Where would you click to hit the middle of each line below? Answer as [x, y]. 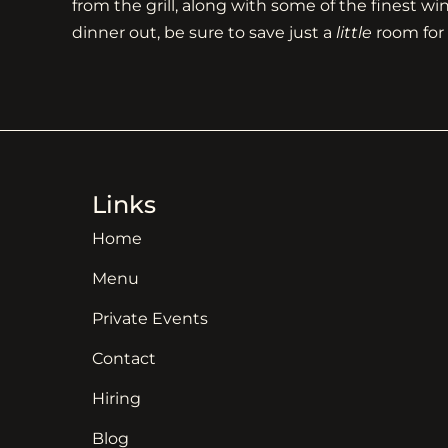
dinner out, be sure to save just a [204, 32]
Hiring [116, 399]
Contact [124, 359]
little [354, 32]
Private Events [150, 319]
